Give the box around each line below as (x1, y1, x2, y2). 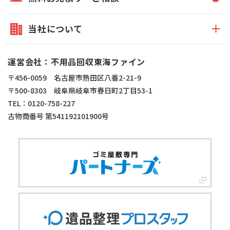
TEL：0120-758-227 (8, 98, 75, 108)
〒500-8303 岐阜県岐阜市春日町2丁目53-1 (8, 85, 152, 95)
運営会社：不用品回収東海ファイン (8, 55, 145, 68)
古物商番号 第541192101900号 (8, 110, 109, 121)
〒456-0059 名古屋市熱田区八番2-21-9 (8, 72, 141, 83)
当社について (28, 22, 83, 35)
